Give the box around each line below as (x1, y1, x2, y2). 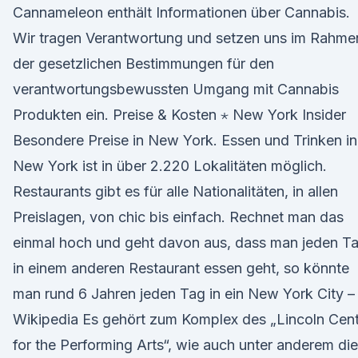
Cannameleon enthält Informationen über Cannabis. (13, 4, 350, 21)
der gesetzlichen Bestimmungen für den (13, 55, 274, 72)
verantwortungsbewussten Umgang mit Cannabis (13, 81, 339, 97)
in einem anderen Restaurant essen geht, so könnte (13, 260, 349, 276)
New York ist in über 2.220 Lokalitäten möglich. (13, 157, 327, 174)
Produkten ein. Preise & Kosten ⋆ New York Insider (13, 106, 346, 123)
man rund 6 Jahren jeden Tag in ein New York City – (13, 285, 355, 302)
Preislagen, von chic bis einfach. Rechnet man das (13, 209, 344, 225)
